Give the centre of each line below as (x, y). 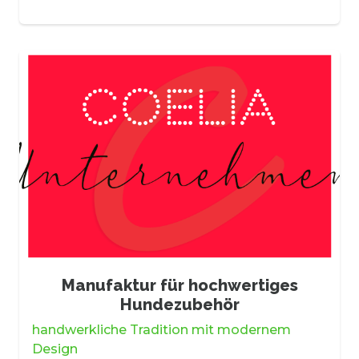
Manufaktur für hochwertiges (179, 286)
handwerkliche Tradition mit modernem (161, 330)
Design (55, 349)
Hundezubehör (179, 305)
